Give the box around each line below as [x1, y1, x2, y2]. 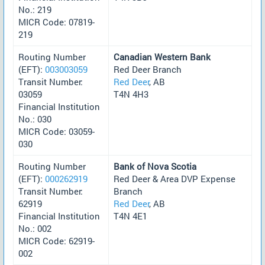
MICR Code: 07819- [18, 15, 95, 28]
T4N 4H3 [114, 88, 148, 100]
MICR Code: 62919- [18, 234, 95, 247]
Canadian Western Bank [114, 50, 211, 63]
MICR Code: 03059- [18, 125, 95, 137]
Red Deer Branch [114, 63, 182, 75]
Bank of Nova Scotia [114, 160, 196, 172]
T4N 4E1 [114, 209, 147, 222]
